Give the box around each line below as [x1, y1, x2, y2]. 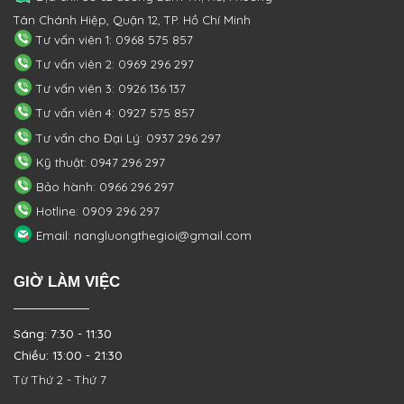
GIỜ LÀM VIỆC [14, 272, 120, 291]
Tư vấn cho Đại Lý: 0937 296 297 [32, 130, 221, 145]
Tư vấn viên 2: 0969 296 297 [32, 57, 194, 72]
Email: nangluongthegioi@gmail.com [32, 228, 252, 243]
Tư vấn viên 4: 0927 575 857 [32, 106, 195, 121]
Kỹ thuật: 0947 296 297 [32, 154, 165, 170]
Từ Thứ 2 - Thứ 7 [14, 372, 106, 388]
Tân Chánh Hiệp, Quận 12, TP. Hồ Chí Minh [14, 12, 251, 27]
